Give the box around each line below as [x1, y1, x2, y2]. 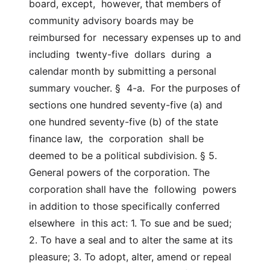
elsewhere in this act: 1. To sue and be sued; [29, 217, 231, 229]
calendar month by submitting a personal [29, 65, 216, 77]
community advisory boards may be [29, 14, 193, 27]
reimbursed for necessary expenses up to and [29, 31, 241, 43]
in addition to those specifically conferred [29, 200, 220, 212]
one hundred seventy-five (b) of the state [29, 116, 218, 128]
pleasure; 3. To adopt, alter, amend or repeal [29, 251, 231, 263]
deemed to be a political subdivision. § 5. [29, 149, 217, 162]
